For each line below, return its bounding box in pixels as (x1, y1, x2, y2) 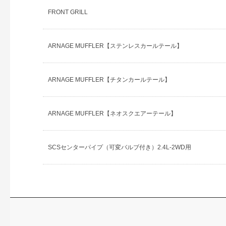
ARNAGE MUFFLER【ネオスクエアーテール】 (48, 110, 177, 118)
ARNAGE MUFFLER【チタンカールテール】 (48, 76, 171, 84)
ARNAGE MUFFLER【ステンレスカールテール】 (48, 42, 183, 50)
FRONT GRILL (48, 9, 88, 16)
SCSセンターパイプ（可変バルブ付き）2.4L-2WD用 (48, 144, 192, 151)
